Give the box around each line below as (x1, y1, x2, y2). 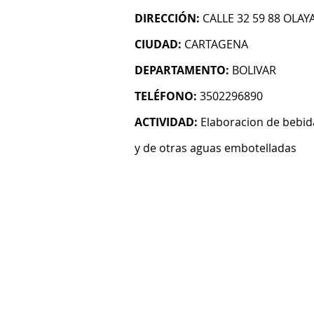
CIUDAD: (135, 36, 182, 52)
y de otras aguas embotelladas (135, 140, 296, 156)
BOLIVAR (232, 62, 276, 78)
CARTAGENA (184, 36, 248, 52)
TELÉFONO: (135, 88, 197, 104)
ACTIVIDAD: (135, 114, 198, 130)
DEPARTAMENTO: (135, 62, 229, 78)
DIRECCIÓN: (135, 11, 200, 26)
